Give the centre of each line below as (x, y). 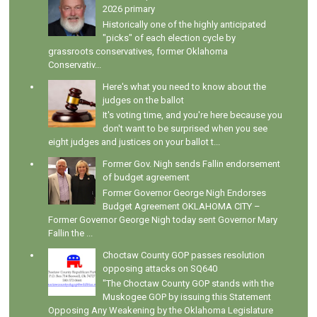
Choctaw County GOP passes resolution (184, 255)
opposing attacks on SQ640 (160, 268)
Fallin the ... (71, 233)
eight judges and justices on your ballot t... (134, 142)
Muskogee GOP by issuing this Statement (187, 297)
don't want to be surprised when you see (185, 129)
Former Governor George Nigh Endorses (185, 192)
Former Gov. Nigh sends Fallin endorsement (192, 164)
